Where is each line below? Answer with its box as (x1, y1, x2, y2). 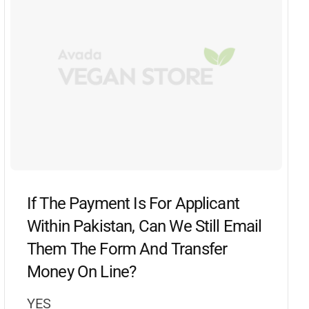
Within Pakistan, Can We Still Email (27, 216, 262, 236)
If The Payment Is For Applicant (27, 193, 239, 213)
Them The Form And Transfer (27, 239, 228, 259)
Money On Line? (27, 261, 137, 281)
